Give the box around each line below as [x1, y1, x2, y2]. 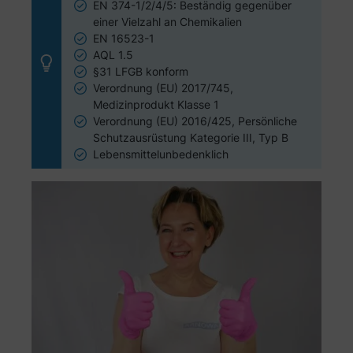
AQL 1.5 [93, 48, 133, 62]
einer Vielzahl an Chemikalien [93, 15, 242, 29]
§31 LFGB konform [93, 65, 188, 79]
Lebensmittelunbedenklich [93, 147, 229, 162]
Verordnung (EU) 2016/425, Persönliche [93, 114, 297, 128]
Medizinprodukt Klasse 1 [93, 98, 219, 112]
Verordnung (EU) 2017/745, [93, 81, 233, 95]
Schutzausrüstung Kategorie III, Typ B [93, 131, 288, 145]
